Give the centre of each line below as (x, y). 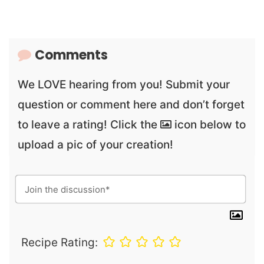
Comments (71, 55)
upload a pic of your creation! (95, 145)
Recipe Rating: (60, 242)
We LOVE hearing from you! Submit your (124, 85)
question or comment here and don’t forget (131, 105)
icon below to (209, 125)
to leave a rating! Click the (89, 125)
